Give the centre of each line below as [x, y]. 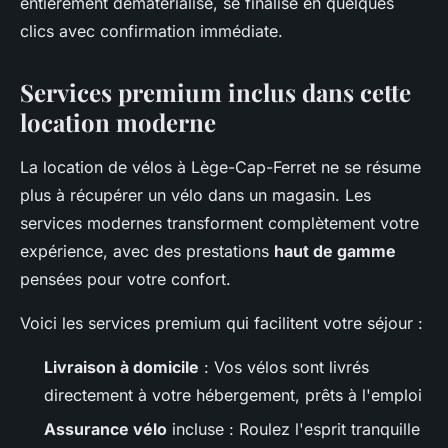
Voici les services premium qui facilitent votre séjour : [221, 323]
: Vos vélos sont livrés [284, 367]
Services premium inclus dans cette [215, 92]
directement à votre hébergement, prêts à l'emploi [233, 395]
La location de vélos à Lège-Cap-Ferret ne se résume [220, 167]
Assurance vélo [105, 429]
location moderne [118, 122]
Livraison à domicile [121, 367]
